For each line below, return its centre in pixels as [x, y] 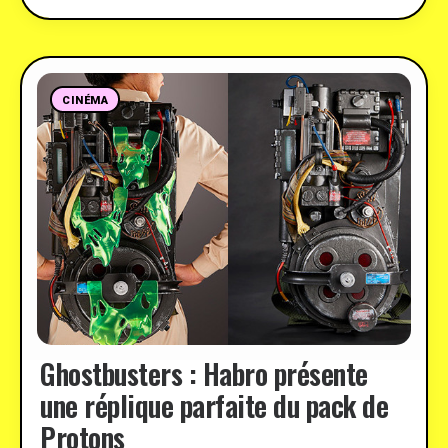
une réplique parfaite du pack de [214, 405]
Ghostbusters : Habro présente [204, 373]
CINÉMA [85, 100]
